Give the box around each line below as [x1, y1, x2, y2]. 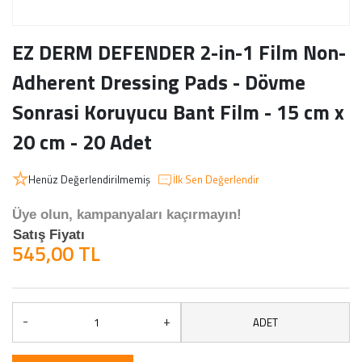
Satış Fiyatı [13, 227, 85, 242]
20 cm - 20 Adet [12, 127, 152, 158]
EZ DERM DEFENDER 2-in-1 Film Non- [12, 37, 346, 68]
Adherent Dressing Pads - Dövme [12, 67, 305, 98]
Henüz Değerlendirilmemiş [28, 171, 150, 187]
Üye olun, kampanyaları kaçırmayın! [12, 207, 242, 222]
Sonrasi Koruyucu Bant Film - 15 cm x [12, 97, 344, 128]
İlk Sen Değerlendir [173, 171, 259, 187]
